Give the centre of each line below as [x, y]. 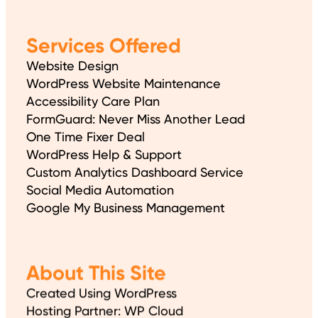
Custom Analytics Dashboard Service [135, 172]
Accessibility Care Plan [93, 102]
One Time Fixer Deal [86, 137]
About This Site [97, 272]
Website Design [73, 66]
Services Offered [104, 46]
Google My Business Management [126, 208]
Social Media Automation [100, 190]
